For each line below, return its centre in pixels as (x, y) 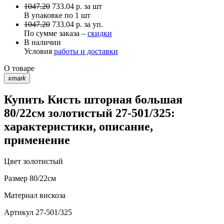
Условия (39, 51)
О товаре (19, 68)
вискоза (51, 195)
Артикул (19, 212)
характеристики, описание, (78, 127)
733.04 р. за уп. (77, 24)
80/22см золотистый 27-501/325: (89, 113)
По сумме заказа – (56, 33)
